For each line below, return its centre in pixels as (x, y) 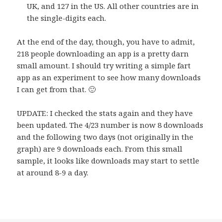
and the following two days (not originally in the (105, 137)
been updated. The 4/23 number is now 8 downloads (110, 125)
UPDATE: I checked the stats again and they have (105, 113)
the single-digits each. (67, 18)
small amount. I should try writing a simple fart (104, 66)
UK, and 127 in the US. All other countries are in (113, 6)
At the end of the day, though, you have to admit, (106, 42)
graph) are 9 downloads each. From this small (100, 149)
